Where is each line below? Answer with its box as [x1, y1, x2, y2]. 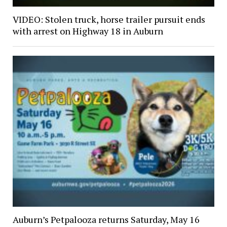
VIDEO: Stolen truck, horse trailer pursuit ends [12, 13, 205, 25]
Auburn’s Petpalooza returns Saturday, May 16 [12, 213, 200, 225]
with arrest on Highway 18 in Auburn [12, 24, 163, 37]
